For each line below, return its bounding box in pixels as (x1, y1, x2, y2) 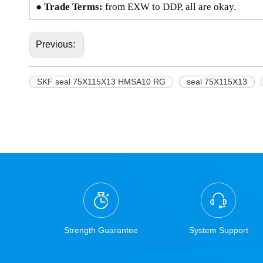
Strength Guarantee (64, 225, 138, 235)
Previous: (36, 39, 77, 49)
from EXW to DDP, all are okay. (105, 1, 236, 12)
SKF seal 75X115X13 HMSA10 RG (37, 77, 166, 86)
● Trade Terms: (36, 1, 105, 12)
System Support (188, 225, 248, 235)
